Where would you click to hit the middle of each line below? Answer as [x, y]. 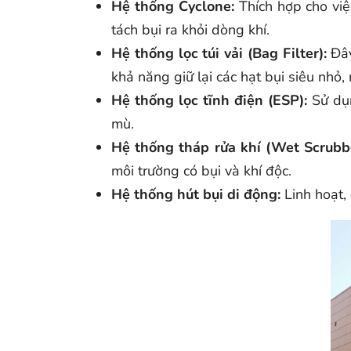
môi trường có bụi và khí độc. [201, 171]
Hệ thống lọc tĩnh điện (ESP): [209, 100]
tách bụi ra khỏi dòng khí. [190, 30]
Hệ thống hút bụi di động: [196, 194]
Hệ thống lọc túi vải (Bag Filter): [219, 53]
